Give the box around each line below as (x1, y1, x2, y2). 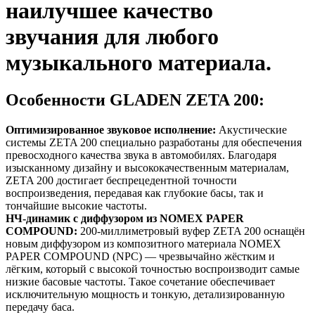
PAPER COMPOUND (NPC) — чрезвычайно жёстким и (6, 250, 275, 263)
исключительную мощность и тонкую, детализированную (6, 288, 285, 301)
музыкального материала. (6, 49, 271, 75)
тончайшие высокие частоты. (6, 200, 147, 212)
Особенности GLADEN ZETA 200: (6, 91, 264, 110)
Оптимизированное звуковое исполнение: (6, 124, 216, 136)
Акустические (216, 124, 287, 136)
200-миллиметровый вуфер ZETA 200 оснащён (77, 225, 305, 238)
